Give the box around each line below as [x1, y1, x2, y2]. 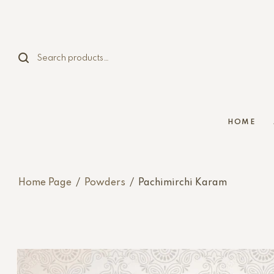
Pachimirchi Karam [138, 177, 227, 188]
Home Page [18, 177, 72, 188]
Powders [84, 177, 125, 188]
